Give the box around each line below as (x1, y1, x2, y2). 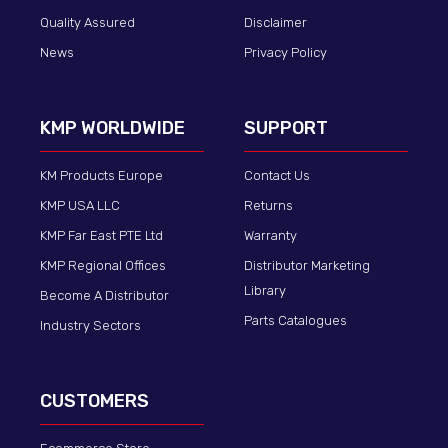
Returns (244, 198, 293, 214)
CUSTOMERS (40, 390, 149, 413)
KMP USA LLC (40, 198, 120, 214)
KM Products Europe (40, 168, 163, 184)
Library (244, 283, 286, 299)
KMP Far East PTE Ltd (40, 228, 163, 244)
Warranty (244, 228, 297, 244)
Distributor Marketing (244, 258, 370, 274)
